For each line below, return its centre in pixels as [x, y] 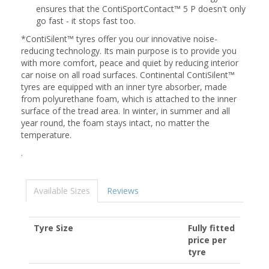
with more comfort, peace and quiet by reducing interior [130, 63]
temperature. [47, 135]
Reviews [123, 191]
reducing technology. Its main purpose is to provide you [129, 51]
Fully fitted [211, 228]
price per [207, 240]
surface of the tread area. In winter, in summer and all [125, 111]
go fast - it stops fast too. [86, 21]
